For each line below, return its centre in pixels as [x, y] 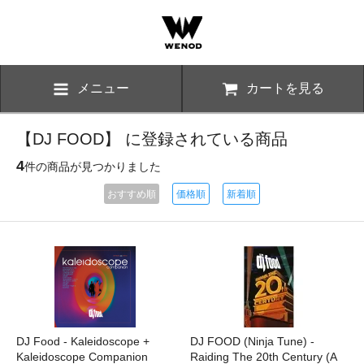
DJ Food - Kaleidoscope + [83, 341]
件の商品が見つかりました [93, 166]
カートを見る [285, 88]
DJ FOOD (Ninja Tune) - [252, 341]
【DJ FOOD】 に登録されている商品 [152, 139]
